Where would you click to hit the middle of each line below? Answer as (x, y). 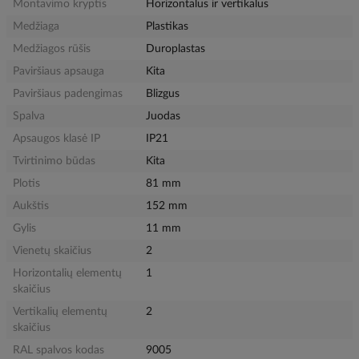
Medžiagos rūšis (52, 49)
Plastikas (167, 27)
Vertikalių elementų (60, 312)
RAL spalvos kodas (58, 351)
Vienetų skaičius (52, 251)
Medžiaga (36, 27)
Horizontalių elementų (67, 274)
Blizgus (163, 94)
